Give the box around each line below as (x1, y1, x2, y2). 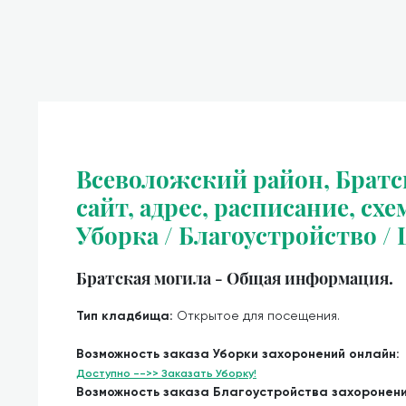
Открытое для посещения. (177, 308, 340, 323)
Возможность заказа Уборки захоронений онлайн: (76, 346, 400, 362)
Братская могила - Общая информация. (76, 267, 393, 288)
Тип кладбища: (76, 308, 177, 324)
